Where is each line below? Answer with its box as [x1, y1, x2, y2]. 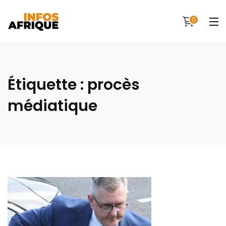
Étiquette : [8, 74, 87, 95]
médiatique [8, 95, 97, 117]
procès [87, 74, 140, 95]
